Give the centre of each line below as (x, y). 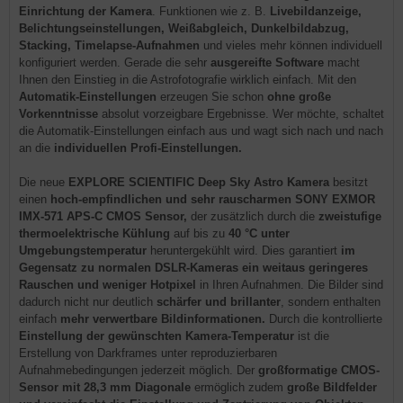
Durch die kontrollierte (326, 319)
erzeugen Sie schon (212, 97)
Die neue (44, 182)
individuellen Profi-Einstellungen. (150, 148)
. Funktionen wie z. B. (211, 11)
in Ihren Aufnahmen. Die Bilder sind (291, 285)
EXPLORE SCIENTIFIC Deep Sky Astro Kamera (199, 182)
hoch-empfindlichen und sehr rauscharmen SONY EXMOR (213, 199)
